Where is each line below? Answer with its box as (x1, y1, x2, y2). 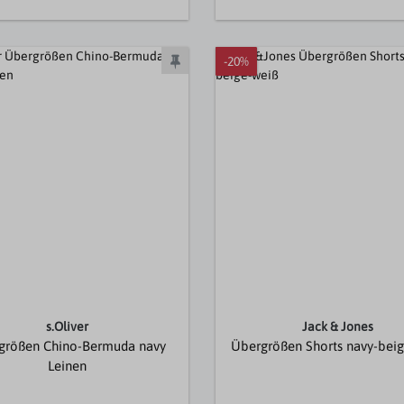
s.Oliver (45, 319, 88, 335)
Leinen (47, 358, 87, 374)
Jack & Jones (301, 319, 373, 335)
